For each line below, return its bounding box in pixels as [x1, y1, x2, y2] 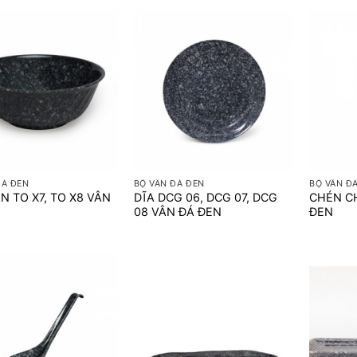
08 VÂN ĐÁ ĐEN [133, 205, 222, 219]
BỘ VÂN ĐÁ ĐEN [133, 178, 205, 189]
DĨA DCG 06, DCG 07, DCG [133, 190, 277, 205]
